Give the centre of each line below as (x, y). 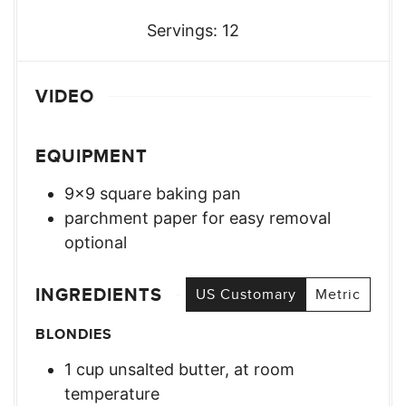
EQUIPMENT (92, 156)
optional (96, 243)
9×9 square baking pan (153, 194)
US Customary (246, 295)
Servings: (185, 31)
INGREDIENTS (99, 295)
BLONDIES (74, 334)
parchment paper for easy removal (198, 218)
